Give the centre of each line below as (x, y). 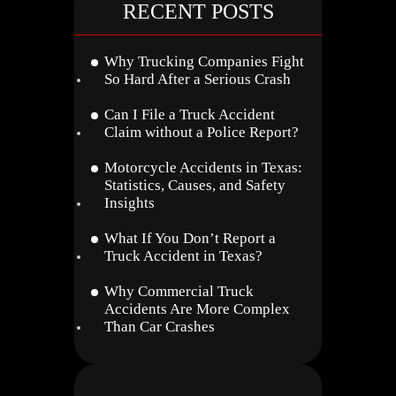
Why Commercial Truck (179, 291)
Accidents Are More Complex (197, 309)
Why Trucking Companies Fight (204, 61)
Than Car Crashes (160, 327)
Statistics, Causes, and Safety (195, 185)
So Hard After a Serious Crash (198, 79)
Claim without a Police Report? (202, 132)
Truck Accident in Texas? (183, 256)
